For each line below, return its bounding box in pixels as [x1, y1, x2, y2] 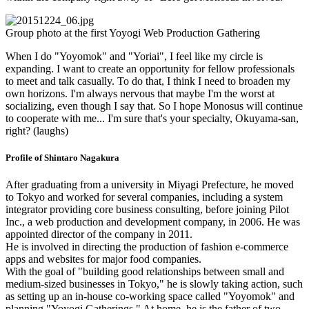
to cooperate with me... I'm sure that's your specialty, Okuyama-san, [6, 112, 299, 124]
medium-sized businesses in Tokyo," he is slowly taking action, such [6, 278, 303, 290]
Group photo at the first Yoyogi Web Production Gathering [6, 26, 260, 39]
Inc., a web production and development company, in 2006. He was [6, 216, 300, 228]
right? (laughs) [6, 124, 68, 137]
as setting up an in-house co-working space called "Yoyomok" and [6, 290, 295, 303]
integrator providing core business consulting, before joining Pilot [6, 203, 289, 216]
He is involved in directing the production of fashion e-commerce [6, 241, 288, 253]
